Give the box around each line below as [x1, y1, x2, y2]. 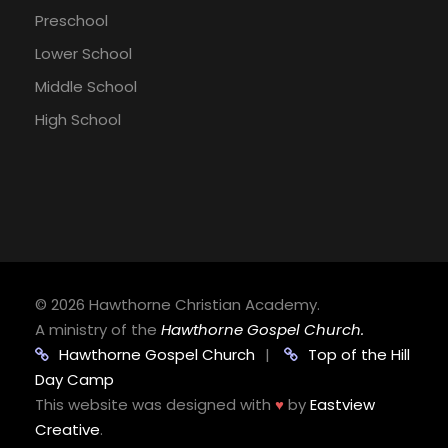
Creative [35, 419, 100, 441]
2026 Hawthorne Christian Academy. [51, 294, 320, 316]
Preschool [35, 10, 108, 32]
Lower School [35, 43, 132, 65]
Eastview [310, 394, 375, 416]
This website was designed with [35, 394, 275, 416]
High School [35, 109, 121, 131]
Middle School [35, 76, 137, 98]
